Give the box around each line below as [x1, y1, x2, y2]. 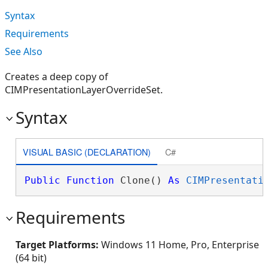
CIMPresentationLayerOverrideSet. [5, 83, 163, 96]
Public [24, 175, 60, 186]
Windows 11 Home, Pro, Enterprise [101, 238, 259, 251]
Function [66, 175, 114, 186]
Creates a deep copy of [5, 70, 108, 83]
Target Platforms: [16, 238, 101, 251]
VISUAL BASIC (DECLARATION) [22, 145, 151, 158]
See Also [5, 45, 42, 58]
